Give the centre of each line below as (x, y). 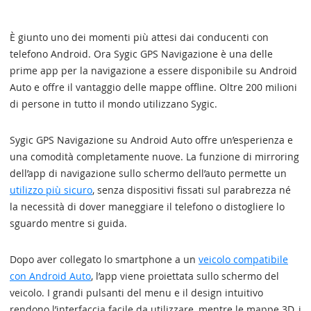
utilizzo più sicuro (51, 190)
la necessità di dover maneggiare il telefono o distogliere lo (147, 207)
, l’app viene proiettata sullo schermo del (185, 276)
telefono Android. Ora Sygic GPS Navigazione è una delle (141, 54)
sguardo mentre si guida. (68, 223)
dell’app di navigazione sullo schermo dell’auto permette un (148, 173)
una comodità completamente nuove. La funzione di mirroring (154, 157)
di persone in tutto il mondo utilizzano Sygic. (114, 104)
